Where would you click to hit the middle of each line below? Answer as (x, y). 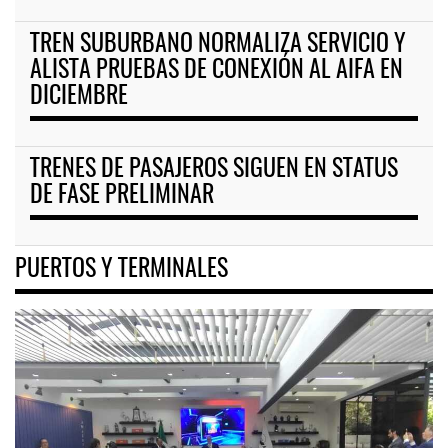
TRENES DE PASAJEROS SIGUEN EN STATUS (214, 170)
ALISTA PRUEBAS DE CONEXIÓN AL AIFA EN (216, 71)
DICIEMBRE (79, 97)
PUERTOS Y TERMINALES (121, 269)
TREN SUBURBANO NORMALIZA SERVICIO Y (218, 45)
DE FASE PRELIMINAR (122, 196)
